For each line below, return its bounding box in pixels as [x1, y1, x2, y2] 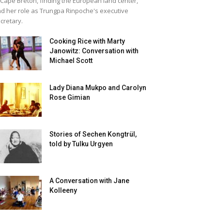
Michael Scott [49, 57, 93, 64]
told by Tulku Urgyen [49, 140, 113, 148]
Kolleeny [49, 186, 77, 194]
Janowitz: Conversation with [49, 47, 139, 55]
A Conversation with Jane [49, 177, 129, 185]
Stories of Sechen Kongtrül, [49, 130, 137, 138]
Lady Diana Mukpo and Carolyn [49, 84, 146, 92]
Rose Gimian [49, 93, 90, 101]
